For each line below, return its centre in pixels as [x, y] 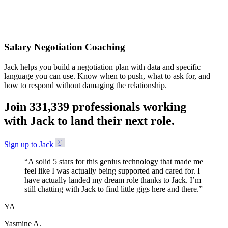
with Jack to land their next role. [89, 120]
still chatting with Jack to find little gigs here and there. [112, 189]
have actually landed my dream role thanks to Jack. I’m [113, 180]
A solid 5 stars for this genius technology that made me [116, 161]
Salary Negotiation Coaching [65, 47]
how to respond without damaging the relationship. [85, 85]
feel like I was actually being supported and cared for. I [112, 170]
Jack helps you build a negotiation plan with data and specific [102, 67]
